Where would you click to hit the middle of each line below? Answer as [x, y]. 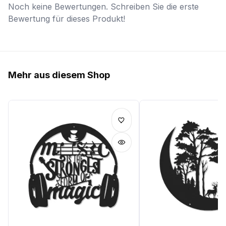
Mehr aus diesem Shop [59, 75]
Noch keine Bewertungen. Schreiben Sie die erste [103, 7]
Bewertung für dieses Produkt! [67, 19]
